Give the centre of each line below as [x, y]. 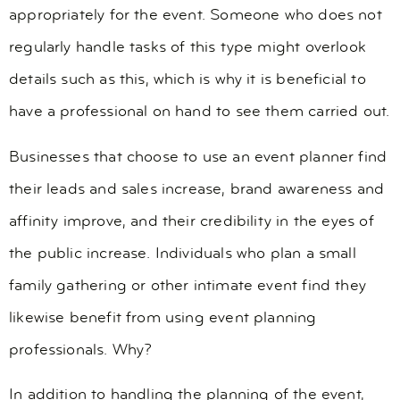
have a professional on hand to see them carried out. [200, 112]
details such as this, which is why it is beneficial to [187, 80]
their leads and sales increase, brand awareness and [197, 189]
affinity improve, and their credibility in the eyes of [192, 221]
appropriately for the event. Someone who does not [196, 16]
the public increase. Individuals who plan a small [183, 254]
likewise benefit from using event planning [163, 318]
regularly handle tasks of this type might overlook [187, 48]
